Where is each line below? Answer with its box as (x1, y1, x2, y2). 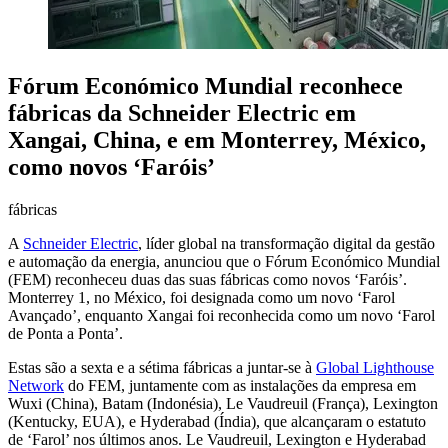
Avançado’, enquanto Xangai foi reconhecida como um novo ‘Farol (8, 306, 435, 324)
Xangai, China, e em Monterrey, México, (8, 126, 426, 153)
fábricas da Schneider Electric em (8, 99, 356, 126)
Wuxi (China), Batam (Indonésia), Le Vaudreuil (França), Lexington (8, 394, 438, 412)
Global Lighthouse (316, 358, 434, 376)
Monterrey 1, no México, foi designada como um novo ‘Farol (8, 288, 395, 306)
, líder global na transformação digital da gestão (138, 234, 435, 252)
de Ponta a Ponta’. (8, 324, 123, 342)
